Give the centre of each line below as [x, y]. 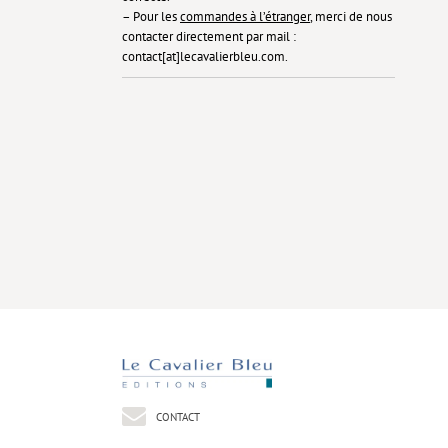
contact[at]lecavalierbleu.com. [205, 57]
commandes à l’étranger [245, 17]
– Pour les [151, 17]
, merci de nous [351, 17]
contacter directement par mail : [209, 37]
